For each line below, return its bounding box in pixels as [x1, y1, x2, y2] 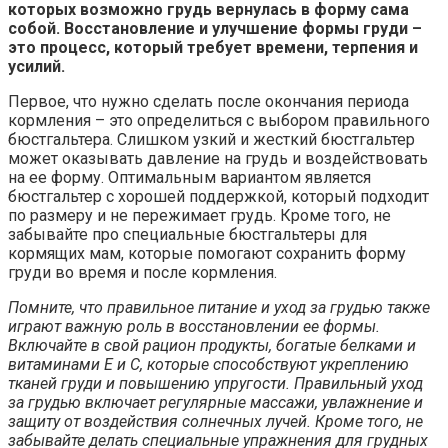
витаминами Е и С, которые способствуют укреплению [8, 354, 409, 374]
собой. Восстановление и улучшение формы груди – [8, 18, 422, 38]
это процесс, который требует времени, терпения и [8, 37, 418, 57]
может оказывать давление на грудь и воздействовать [8, 148, 428, 168]
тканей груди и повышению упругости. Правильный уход [8, 373, 423, 393]
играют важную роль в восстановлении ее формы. [8, 316, 380, 336]
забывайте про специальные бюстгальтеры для [8, 224, 367, 244]
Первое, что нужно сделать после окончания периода [8, 91, 409, 111]
